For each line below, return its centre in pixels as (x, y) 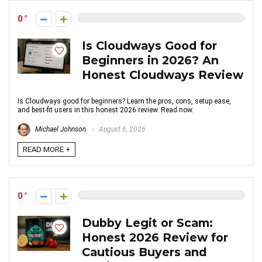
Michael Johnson (60, 130)
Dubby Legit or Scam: (147, 223)
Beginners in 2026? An (150, 60)
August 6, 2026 (121, 130)
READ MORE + (46, 149)
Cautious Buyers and (144, 252)
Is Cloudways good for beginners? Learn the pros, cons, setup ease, (124, 101)
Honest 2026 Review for (155, 237)
